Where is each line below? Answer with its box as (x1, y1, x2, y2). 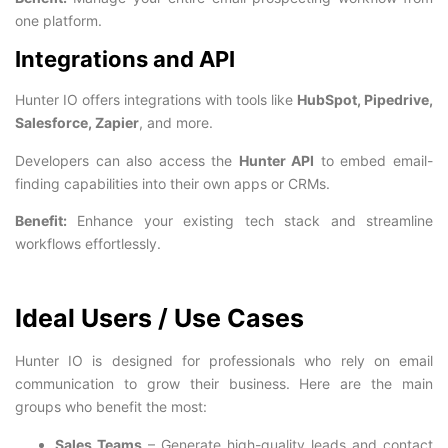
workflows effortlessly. (15, 234, 161, 252)
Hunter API (238, 151, 315, 169)
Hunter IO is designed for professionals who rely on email (15, 352, 433, 370)
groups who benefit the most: (15, 398, 207, 416)
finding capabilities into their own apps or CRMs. (15, 174, 330, 192)
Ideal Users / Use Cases (15, 303, 304, 334)
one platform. (15, 11, 102, 29)
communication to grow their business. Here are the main (15, 375, 433, 393)
